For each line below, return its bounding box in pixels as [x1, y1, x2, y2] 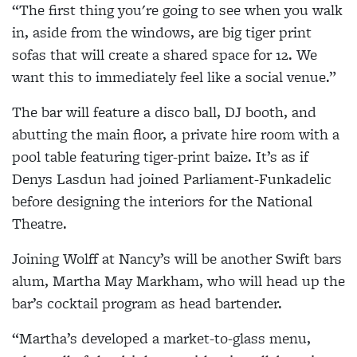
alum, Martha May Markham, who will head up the [12, 269, 345, 292]
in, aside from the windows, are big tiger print [12, 21, 312, 43]
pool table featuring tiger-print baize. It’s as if [12, 145, 308, 167]
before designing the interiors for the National [12, 190, 312, 212]
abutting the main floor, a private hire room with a [12, 123, 339, 145]
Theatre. [12, 212, 67, 234]
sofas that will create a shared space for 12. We [12, 43, 317, 65]
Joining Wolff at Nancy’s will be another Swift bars [12, 247, 342, 269]
